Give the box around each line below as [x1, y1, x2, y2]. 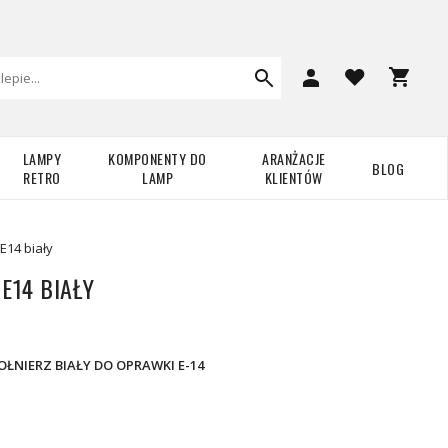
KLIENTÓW [264, 167, 323, 188]
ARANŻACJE [262, 148, 326, 169]
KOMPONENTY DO [108, 148, 207, 169]
